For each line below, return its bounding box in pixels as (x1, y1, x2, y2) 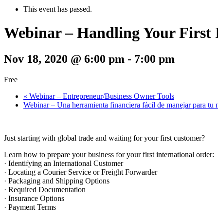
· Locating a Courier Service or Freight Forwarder (4, 167, 157, 176)
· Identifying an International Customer (4, 159, 123, 167)
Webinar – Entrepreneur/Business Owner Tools (27, 91, 174, 100)
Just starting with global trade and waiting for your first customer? (4, 133, 205, 142)
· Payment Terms (4, 202, 56, 211)
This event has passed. (23, 4, 92, 13)
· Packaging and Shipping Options (4, 176, 109, 185)
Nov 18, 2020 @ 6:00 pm (4, 52, 125, 65)
